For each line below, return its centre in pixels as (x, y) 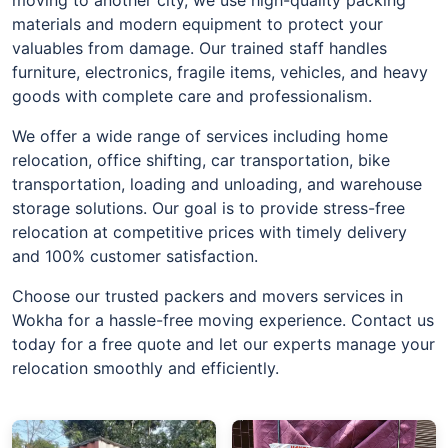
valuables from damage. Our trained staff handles (199, 47)
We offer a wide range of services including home (200, 135)
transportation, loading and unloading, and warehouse (217, 183)
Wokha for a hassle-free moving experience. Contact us (223, 319)
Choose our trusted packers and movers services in (207, 295)
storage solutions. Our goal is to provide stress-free (208, 207)
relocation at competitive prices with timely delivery (209, 231)
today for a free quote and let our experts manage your (223, 343)
